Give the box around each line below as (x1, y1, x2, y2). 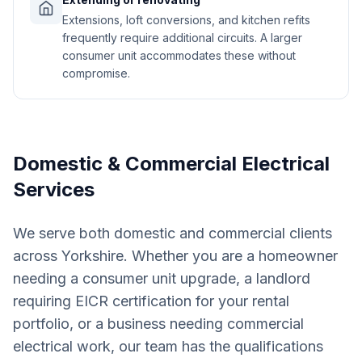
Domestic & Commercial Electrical (13, 152, 330, 175)
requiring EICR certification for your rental (13, 293, 289, 309)
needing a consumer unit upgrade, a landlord (13, 270, 310, 287)
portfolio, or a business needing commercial (13, 315, 304, 332)
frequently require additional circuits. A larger (62, 31, 302, 44)
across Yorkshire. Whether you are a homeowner (13, 247, 338, 264)
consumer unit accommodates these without (62, 48, 296, 62)
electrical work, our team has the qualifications (13, 338, 323, 355)
